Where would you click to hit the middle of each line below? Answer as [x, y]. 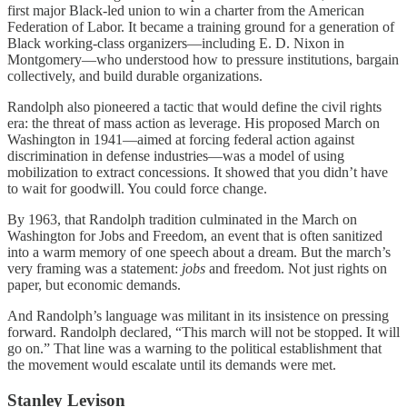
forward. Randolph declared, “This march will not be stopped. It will [203, 332]
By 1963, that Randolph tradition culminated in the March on [182, 219]
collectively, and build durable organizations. [135, 75]
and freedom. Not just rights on [296, 268]
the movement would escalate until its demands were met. [172, 364]
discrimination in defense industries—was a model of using [176, 155]
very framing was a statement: [94, 268]
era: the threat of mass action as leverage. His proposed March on [194, 123]
